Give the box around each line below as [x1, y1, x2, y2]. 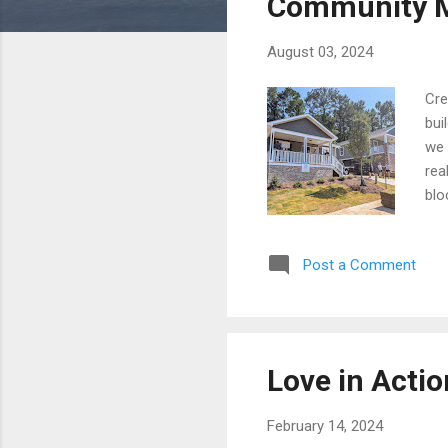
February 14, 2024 [267, 417, 383, 436]
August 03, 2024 [267, 43, 373, 61]
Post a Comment [303, 255, 416, 274]
